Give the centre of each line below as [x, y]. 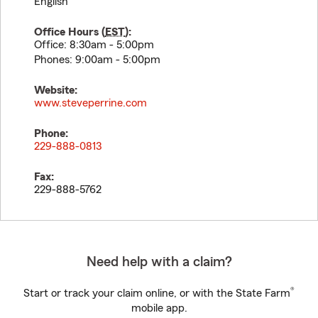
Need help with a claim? [159, 262]
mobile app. [159, 308]
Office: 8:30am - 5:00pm [94, 45]
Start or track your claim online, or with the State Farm [157, 293]
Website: [56, 90]
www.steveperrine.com [91, 103]
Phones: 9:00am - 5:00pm [97, 60]
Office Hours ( [70, 32]
